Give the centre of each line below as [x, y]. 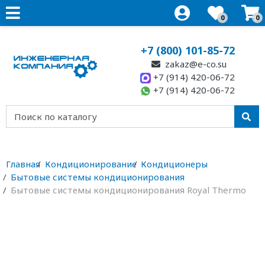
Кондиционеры [174, 164]
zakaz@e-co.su [195, 64]
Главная [23, 164]
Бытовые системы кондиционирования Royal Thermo [128, 190]
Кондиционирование [91, 164]
